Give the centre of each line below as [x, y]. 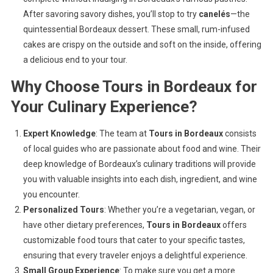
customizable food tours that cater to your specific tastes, [134, 240]
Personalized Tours [63, 210]
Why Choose [56, 87]
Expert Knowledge [59, 133]
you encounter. [51, 194]
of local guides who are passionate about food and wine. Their [142, 149]
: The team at [122, 133]
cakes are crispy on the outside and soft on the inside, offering [142, 44]
